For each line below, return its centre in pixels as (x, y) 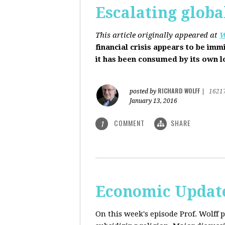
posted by (144, 91)
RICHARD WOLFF (179, 91)
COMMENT (129, 123)
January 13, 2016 (153, 101)
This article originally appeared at (157, 35)
